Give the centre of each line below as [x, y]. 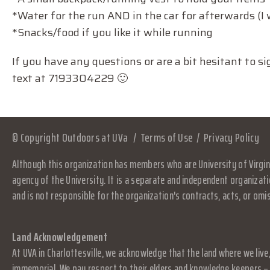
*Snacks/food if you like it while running [112, 33]
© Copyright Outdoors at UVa [70, 137]
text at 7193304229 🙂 [70, 78]
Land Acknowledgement [60, 237]
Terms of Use [167, 137]
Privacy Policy [231, 137]
